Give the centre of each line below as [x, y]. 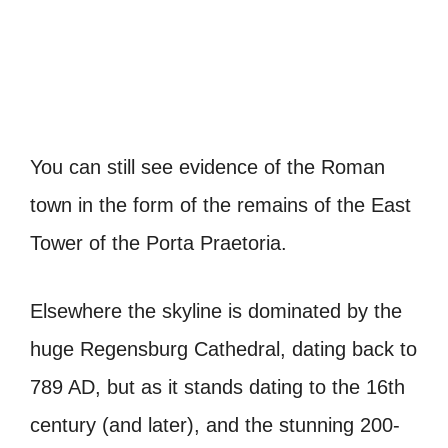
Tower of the [88, 243]
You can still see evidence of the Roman [207, 167]
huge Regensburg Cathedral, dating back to [223, 349]
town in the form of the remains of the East [220, 205]
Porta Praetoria [213, 243]
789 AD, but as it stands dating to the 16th [217, 387]
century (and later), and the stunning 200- [215, 425]
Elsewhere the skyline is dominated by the [216, 311]
